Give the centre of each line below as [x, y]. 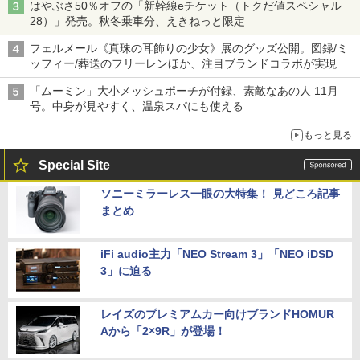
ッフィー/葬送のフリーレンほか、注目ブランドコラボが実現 [183, 64]
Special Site [74, 166]
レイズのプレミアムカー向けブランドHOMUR [217, 315]
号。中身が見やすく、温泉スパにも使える [137, 106]
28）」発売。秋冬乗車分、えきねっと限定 [137, 21]
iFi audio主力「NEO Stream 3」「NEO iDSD [217, 254]
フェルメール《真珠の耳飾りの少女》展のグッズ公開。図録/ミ [189, 49]
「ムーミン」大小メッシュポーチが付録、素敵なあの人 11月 [184, 91]
